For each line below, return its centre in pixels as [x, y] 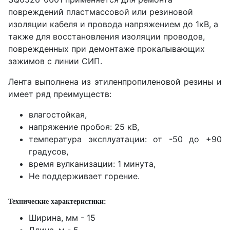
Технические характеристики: [57, 202]
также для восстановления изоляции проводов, [107, 36]
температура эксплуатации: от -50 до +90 [125, 139]
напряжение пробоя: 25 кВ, [84, 127]
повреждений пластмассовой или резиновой [101, 12]
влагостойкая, [58, 114]
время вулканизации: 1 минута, [92, 164]
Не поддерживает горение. [84, 176]
